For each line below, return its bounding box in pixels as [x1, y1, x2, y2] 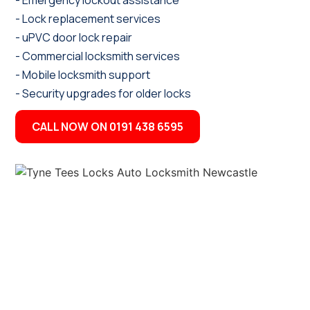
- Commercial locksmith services [15, 48, 181, 64]
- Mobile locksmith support [15, 67, 151, 83]
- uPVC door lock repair [15, 30, 133, 46]
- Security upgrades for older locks [15, 86, 192, 102]
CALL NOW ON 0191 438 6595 [32, 119, 184, 135]
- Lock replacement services [15, 11, 161, 27]
